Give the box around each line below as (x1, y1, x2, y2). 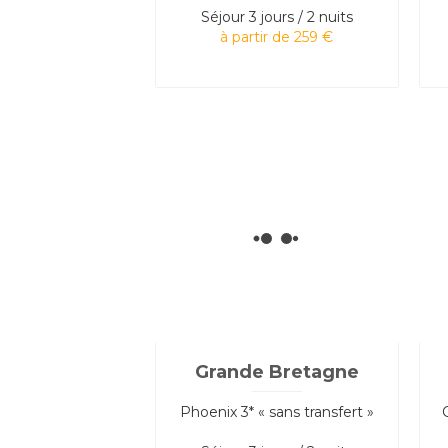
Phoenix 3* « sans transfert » (179, 402, 374, 421)
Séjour (200, 7, 245, 26)
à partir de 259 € (220, 27, 334, 46)
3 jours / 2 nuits (248, 7, 353, 26)
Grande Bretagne (194, 360, 359, 383)
